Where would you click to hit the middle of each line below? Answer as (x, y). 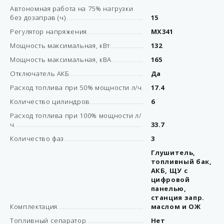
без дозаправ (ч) (38, 17)
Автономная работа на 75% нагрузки (72, 8)
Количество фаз (37, 138)
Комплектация (34, 206)
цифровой (170, 179)
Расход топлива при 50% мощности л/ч (76, 87)
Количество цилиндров (50, 101)
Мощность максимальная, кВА (61, 59)
